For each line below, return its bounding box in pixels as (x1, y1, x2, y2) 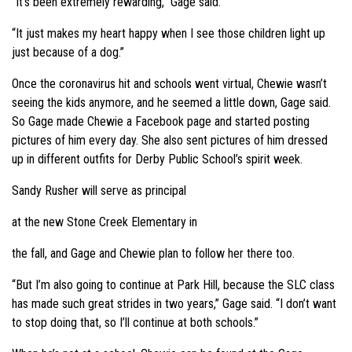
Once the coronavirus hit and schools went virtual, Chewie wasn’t (12, 75, 327, 91)
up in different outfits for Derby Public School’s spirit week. (12, 151, 302, 167)
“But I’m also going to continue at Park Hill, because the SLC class (12, 277, 335, 292)
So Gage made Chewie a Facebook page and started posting (12, 113, 310, 129)
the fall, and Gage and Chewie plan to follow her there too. (12, 245, 295, 261)
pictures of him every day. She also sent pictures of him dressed (12, 132, 328, 148)
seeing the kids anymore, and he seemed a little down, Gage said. (12, 94, 331, 110)
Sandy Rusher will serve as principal (12, 182, 186, 198)
